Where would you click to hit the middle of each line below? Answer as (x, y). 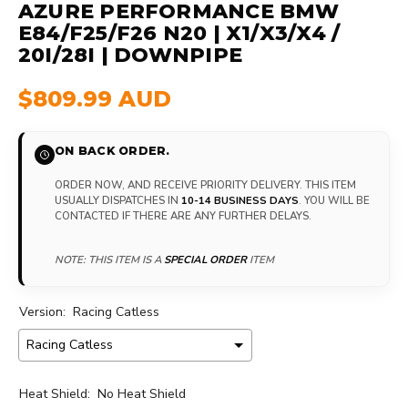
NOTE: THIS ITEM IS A (109, 259)
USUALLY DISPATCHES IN (118, 200)
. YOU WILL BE (334, 200)
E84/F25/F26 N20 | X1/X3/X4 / (179, 33)
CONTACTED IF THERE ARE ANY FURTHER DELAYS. (183, 215)
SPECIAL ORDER (205, 259)
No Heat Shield (142, 393)
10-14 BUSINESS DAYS (240, 200)
